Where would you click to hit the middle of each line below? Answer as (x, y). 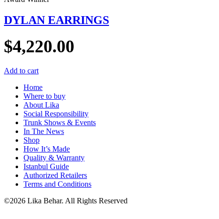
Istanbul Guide (46, 167)
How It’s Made (47, 149)
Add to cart (21, 71)
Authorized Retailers (55, 175)
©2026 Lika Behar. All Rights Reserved (66, 201)
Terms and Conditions (57, 184)
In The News (44, 131)
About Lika (41, 105)
